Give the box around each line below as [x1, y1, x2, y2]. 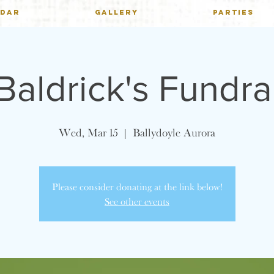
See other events [105, 196, 169, 207]
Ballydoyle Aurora [133, 127, 215, 139]
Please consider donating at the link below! [51, 181, 223, 192]
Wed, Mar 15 [59, 127, 118, 139]
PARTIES [213, 8, 254, 17]
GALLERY [95, 8, 138, 17]
